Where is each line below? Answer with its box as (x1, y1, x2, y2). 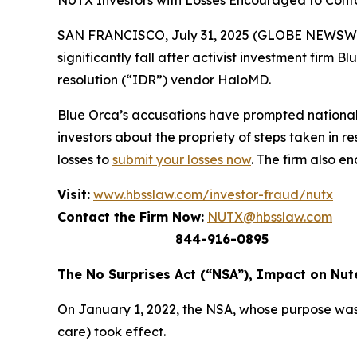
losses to (57, 151, 112, 167)
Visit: (57, 186, 90, 202)
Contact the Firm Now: (57, 209, 204, 225)
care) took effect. (57, 324, 166, 339)
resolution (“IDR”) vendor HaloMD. (57, 72, 271, 88)
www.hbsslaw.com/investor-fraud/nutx (93, 186, 333, 202)
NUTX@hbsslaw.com (207, 209, 332, 225)
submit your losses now (112, 151, 251, 167)
